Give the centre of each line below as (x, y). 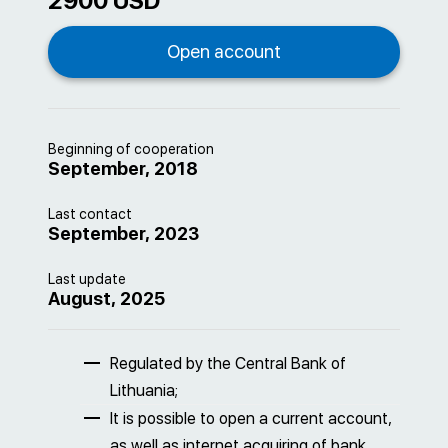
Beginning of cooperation (131, 149)
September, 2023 (123, 233)
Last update (87, 279)
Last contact (90, 214)
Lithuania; (144, 390)
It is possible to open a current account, (251, 418)
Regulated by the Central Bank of (228, 363)
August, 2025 (106, 298)
